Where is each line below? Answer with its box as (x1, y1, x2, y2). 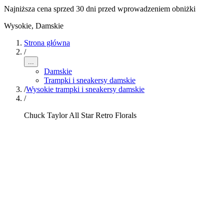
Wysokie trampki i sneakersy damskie (26, 85, 144, 93)
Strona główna (24, 38, 70, 47)
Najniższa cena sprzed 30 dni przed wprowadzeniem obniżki (4, 4, 195, 13)
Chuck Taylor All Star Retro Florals (24, 111, 136, 119)
